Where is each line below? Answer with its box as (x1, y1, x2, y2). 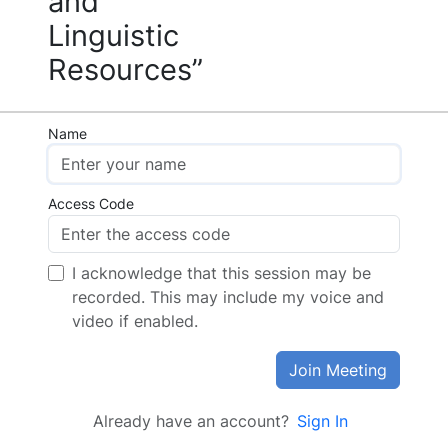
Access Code (48, 195, 134, 212)
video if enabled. (72, 311, 198, 331)
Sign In (296, 411, 348, 431)
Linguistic (48, 18, 179, 53)
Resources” (48, 52, 203, 87)
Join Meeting (289, 360, 387, 380)
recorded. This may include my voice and (72, 287, 384, 307)
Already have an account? (92, 411, 289, 431)
